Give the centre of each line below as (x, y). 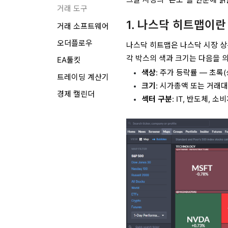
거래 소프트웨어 (83, 27)
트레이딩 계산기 (83, 77)
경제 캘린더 (76, 94)
